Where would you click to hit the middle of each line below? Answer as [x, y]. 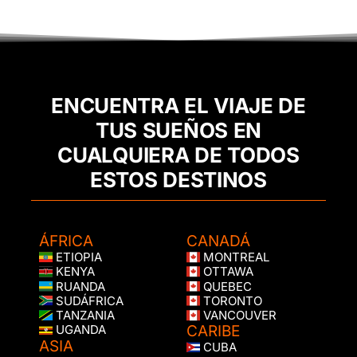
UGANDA [79, 330]
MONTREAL [235, 257]
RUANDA [79, 286]
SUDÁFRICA [88, 301]
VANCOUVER [238, 316]
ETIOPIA [77, 257]
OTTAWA [227, 272]
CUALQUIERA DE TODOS [178, 155]
